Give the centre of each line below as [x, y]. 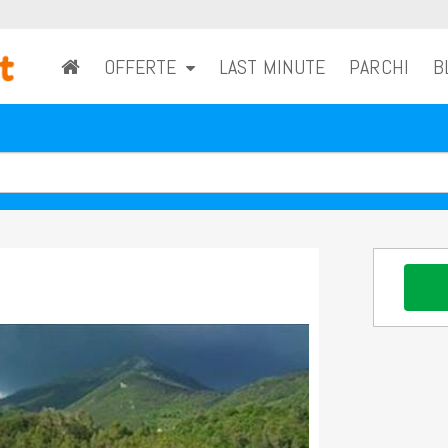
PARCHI [379, 66]
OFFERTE [145, 66]
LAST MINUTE [272, 66]
